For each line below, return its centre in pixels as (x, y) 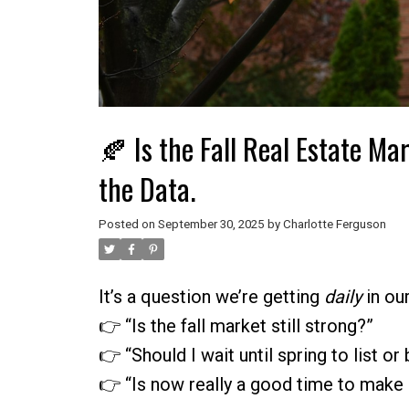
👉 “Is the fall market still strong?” (236, 326)
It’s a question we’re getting (211, 297)
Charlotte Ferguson (334, 225)
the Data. (147, 189)
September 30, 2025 (210, 225)
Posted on (128, 225)
